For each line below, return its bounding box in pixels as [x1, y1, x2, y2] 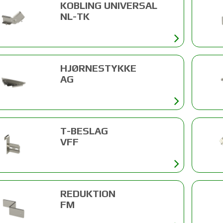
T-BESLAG [60, 124, 108, 136]
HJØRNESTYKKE [60, 62, 136, 74]
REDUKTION [60, 187, 115, 199]
